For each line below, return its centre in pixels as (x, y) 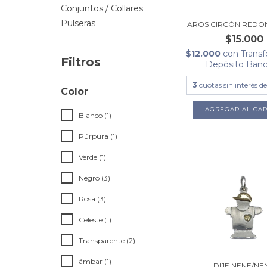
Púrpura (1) (98, 136)
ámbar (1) (95, 261)
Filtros (81, 62)
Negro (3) (94, 178)
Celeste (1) (95, 220)
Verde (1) (92, 157)
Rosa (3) (92, 199)
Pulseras (78, 23)
